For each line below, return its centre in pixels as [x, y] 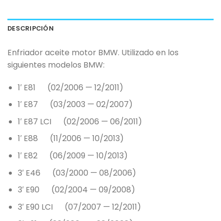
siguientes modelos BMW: [56, 65]
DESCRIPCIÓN [31, 28]
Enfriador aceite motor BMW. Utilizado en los [93, 52]
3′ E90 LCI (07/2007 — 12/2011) [79, 207]
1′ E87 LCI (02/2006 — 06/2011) [80, 121]
